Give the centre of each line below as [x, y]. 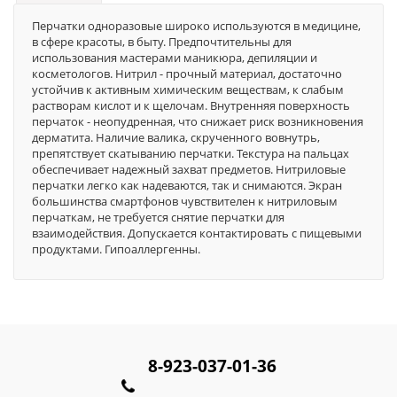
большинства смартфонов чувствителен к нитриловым [185, 201]
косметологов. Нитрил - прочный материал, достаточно [187, 73]
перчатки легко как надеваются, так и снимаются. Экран [187, 185]
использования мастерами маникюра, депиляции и [175, 57]
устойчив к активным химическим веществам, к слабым [188, 89]
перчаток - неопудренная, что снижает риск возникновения [198, 121]
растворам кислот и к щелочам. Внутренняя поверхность [191, 105]
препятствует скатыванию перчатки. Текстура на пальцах [191, 153]
